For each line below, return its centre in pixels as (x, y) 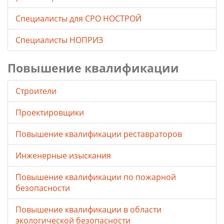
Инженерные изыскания (63, 156)
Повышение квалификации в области (88, 210)
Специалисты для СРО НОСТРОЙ (78, 19)
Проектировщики (50, 113)
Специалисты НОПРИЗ (59, 40)
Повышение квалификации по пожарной (96, 177)
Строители (36, 91)
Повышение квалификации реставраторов (99, 134)
